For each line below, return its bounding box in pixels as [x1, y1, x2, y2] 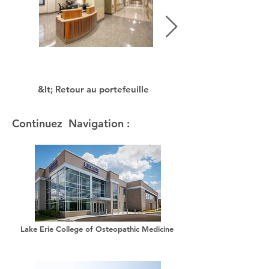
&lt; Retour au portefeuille [37, 83, 149, 95]
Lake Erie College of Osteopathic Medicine [20, 224, 174, 234]
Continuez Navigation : [12, 116, 130, 130]
